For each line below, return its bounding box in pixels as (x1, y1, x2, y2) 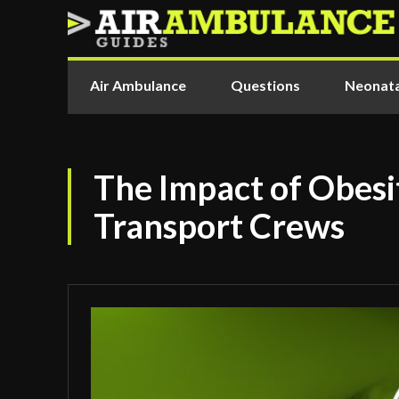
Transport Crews (94, 205, 345, 246)
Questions (231, 77, 300, 94)
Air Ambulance (90, 77, 186, 94)
